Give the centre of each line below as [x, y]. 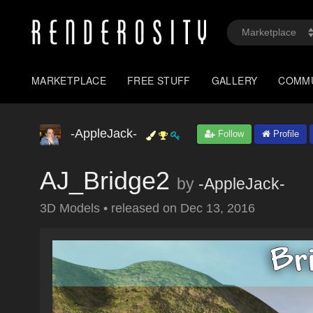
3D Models [72, 208]
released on [146, 208]
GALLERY [234, 80]
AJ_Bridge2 [105, 181]
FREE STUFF [159, 80]
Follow [230, 134]
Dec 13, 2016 [218, 208]
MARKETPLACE [69, 80]
